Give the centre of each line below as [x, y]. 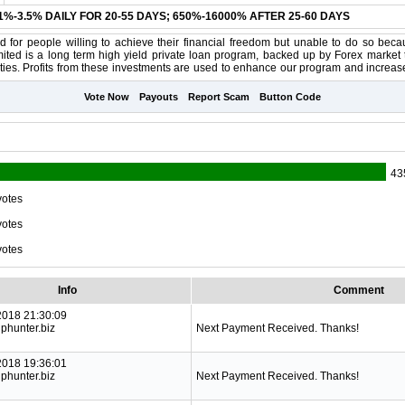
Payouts [159, 97]
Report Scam [219, 97]
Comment [358, 290]
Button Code [290, 97]
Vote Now [107, 97]
